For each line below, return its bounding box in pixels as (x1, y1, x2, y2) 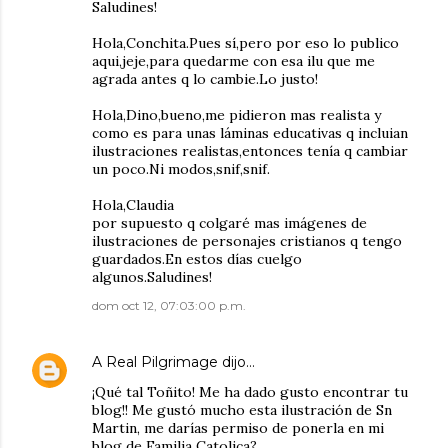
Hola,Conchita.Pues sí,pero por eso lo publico (92, 34, 399, 52)
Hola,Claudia (92, 196, 174, 214)
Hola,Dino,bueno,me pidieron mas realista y (92, 106, 381, 124)
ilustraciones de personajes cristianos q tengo (92, 232, 402, 250)
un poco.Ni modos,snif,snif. (92, 160, 270, 178)
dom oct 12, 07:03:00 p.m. (92, 298, 246, 313)
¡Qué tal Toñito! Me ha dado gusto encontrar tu (92, 383, 408, 401)
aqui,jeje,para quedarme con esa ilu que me (92, 52, 375, 70)
